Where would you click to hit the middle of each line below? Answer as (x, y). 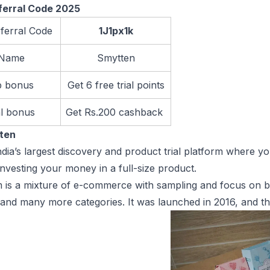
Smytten (116, 58)
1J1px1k (116, 30)
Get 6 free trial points (116, 85)
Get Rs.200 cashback (116, 112)
